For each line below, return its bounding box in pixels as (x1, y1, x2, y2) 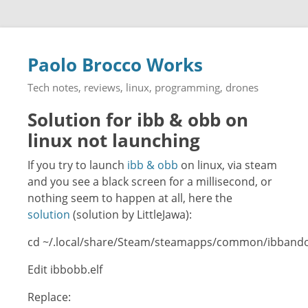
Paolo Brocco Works (27, 53, 203, 77)
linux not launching (27, 129, 200, 153)
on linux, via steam (178, 157, 277, 173)
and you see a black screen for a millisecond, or (27, 174, 272, 189)
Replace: (27, 289, 71, 305)
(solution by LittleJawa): (70, 207, 192, 222)
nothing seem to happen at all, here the (27, 190, 232, 206)
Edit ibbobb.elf (27, 262, 102, 277)
